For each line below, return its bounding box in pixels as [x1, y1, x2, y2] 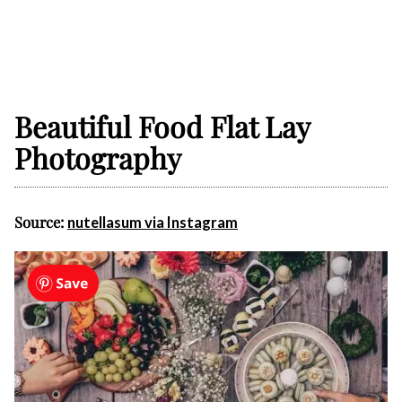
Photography [14, 138, 181, 178]
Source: [14, 212, 67, 232]
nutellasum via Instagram [67, 214, 238, 232]
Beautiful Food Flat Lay [14, 107, 310, 146]
